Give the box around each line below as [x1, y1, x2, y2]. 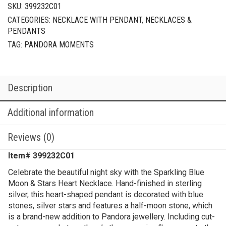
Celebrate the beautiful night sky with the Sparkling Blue [8, 167, 204, 177]
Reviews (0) [8, 131, 54, 143]
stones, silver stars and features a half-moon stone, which [8, 200, 212, 210]
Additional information [8, 106, 94, 119]
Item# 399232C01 [8, 150, 75, 160]
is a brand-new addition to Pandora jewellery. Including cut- [8, 211, 215, 221]
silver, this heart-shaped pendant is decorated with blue [8, 189, 203, 199]
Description [8, 81, 52, 94]
